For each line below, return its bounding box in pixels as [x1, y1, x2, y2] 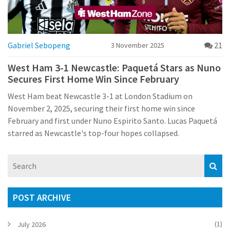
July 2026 [17, 219, 46, 229]
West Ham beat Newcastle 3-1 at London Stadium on [8, 90, 193, 101]
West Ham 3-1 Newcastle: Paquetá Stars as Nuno [8, 61, 221, 74]
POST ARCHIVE [13, 191, 71, 203]
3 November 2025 [110, 40, 164, 50]
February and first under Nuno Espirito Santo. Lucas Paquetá [8, 115, 217, 126]
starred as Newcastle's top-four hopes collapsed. [8, 127, 179, 138]
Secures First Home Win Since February [8, 72, 179, 85]
